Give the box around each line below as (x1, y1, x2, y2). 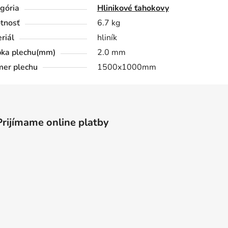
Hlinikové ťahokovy (97, 2, 169, 14)
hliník (97, 32, 117, 43)
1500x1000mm (97, 61, 156, 73)
